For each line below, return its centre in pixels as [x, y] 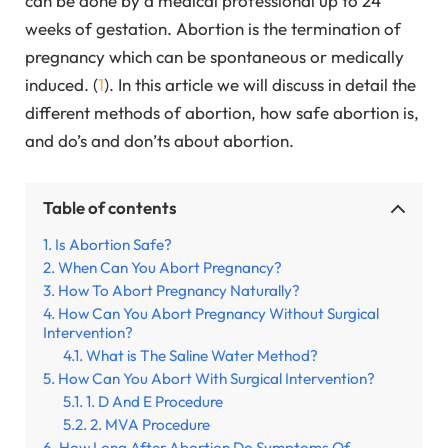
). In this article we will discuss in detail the [260, 85]
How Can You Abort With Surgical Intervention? [216, 379]
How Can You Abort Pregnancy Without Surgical [218, 314]
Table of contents [110, 208]
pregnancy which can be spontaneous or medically [214, 57]
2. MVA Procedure [150, 425]
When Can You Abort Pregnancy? [170, 268]
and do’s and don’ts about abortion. [159, 141]
